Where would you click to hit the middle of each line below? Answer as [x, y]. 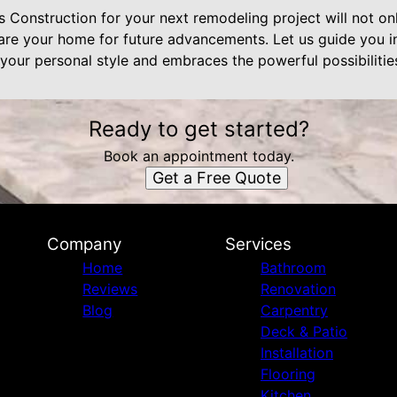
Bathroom [293, 268]
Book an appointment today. [198, 156]
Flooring [288, 374]
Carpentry [294, 310]
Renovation [298, 289]
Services [258, 244]
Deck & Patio [304, 331]
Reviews [110, 289]
